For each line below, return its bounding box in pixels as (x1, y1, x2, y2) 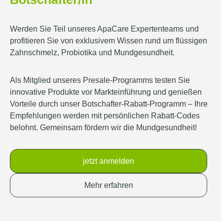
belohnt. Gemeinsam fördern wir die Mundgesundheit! (10, 122, 197, 132)
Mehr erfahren (84, 181, 133, 190)
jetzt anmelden (83, 156, 134, 166)
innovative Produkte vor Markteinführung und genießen (10, 87, 202, 96)
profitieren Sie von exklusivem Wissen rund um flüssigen (10, 36, 207, 45)
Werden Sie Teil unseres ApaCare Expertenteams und (10, 24, 199, 33)
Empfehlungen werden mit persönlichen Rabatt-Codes (10, 110, 200, 120)
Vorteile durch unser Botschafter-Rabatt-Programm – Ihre (10, 99, 208, 108)
